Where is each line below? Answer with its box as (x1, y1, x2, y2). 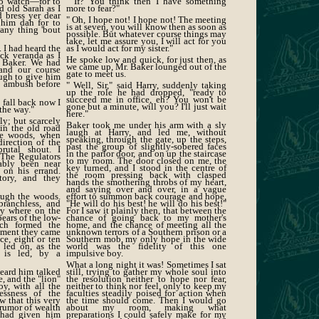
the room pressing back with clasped (66, 169, 227, 181)
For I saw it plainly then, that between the (66, 205, 227, 216)
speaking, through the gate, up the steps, (66, 134, 227, 145)
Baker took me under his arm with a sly (66, 120, 227, 131)
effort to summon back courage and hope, (66, 191, 227, 202)
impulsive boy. (66, 248, 123, 259)
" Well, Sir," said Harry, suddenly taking (66, 80, 227, 91)
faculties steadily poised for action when (66, 288, 227, 299)
